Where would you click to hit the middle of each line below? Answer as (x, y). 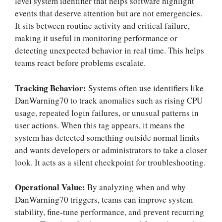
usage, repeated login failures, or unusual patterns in (107, 112)
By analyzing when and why (137, 187)
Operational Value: (51, 187)
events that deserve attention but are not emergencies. (109, 13)
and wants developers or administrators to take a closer (111, 150)
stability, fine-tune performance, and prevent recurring (110, 212)
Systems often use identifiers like (146, 88)
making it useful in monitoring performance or (96, 38)
